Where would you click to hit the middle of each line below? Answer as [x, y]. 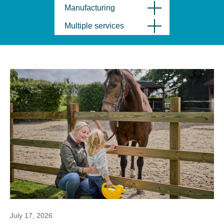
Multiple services [94, 26]
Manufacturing [90, 8]
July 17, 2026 [31, 215]
